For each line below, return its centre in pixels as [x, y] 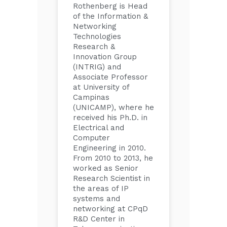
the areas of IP [101, 188]
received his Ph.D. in [110, 118]
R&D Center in [99, 219]
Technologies [97, 36]
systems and [97, 199]
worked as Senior [106, 168]
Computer [91, 138]
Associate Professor [110, 77]
